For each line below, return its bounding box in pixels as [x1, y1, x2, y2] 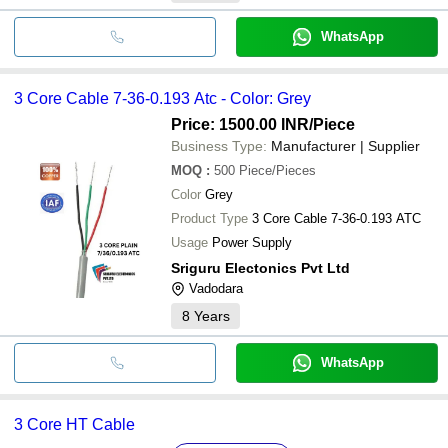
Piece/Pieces [239, 162, 316, 178]
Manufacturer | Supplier [271, 137, 420, 154]
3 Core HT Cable [14, 415, 135, 433]
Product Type [171, 210, 248, 226]
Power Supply [212, 234, 292, 250]
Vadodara [189, 280, 243, 296]
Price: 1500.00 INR [171, 115, 309, 133]
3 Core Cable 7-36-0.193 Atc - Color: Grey [14, 89, 311, 107]
